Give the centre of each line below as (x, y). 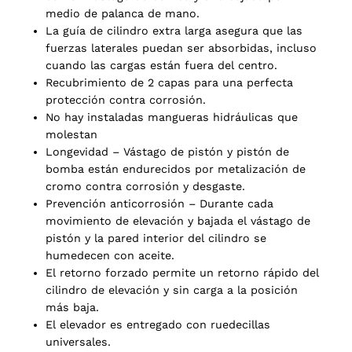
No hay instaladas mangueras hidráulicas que (172, 117)
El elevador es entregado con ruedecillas (158, 324)
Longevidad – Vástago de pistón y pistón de (167, 151)
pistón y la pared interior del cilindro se (156, 238)
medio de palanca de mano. (123, 13)
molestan (71, 134)
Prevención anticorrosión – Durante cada (159, 203)
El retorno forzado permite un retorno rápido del (182, 272)
